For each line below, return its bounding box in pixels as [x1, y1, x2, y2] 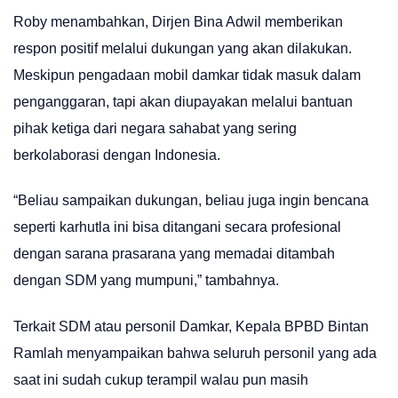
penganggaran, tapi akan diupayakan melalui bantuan [13, 93, 353, 109]
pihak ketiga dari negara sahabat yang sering [13, 120, 297, 136]
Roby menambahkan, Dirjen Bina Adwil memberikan [13, 13, 343, 29]
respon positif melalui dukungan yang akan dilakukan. [13, 40, 352, 56]
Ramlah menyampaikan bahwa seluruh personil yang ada [13, 345, 377, 361]
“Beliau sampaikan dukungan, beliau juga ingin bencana [13, 193, 369, 209]
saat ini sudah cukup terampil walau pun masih [13, 371, 308, 387]
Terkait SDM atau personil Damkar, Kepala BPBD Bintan [13, 318, 369, 334]
